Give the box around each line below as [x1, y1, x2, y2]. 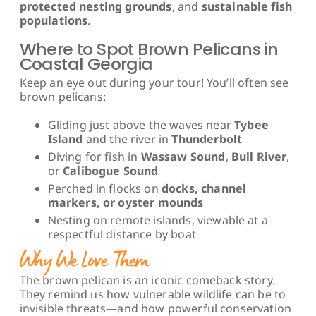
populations [19, 12, 88, 28]
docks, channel [161, 180, 247, 196]
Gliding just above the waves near [47, 116, 235, 133]
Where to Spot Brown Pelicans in [19, 37, 279, 61]
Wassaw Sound [140, 148, 226, 164]
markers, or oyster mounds [47, 194, 204, 210]
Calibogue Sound [63, 162, 159, 178]
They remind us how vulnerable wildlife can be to [19, 286, 286, 303]
